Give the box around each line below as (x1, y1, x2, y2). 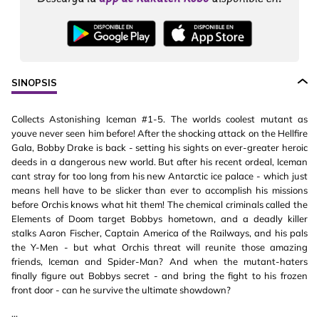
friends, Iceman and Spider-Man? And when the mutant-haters (11, 256, 308, 268)
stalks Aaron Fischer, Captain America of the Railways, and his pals (11, 227, 308, 239)
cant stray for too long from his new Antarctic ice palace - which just (11, 170, 308, 182)
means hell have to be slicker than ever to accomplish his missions (11, 184, 308, 197)
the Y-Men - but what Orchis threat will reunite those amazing (11, 241, 308, 253)
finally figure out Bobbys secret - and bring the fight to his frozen (11, 270, 308, 282)
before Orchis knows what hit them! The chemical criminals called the (11, 199, 308, 211)
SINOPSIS (11, 77, 57, 89)
